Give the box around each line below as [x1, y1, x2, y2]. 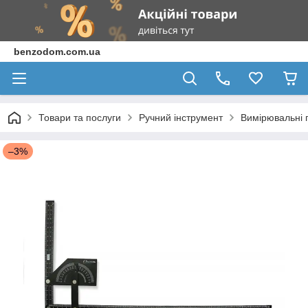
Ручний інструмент [139, 112, 223, 123]
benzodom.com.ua [14, 46, 100, 57]
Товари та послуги [38, 112, 121, 123]
